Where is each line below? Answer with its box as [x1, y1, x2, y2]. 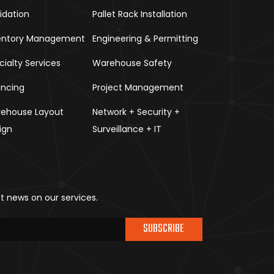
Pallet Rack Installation [92, 8, 188, 21]
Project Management [92, 81, 184, 94]
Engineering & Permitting [92, 32, 199, 45]
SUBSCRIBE [143, 220, 184, 239]
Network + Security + [92, 106, 180, 119]
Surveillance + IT [92, 123, 162, 136]
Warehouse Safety [92, 57, 172, 70]
